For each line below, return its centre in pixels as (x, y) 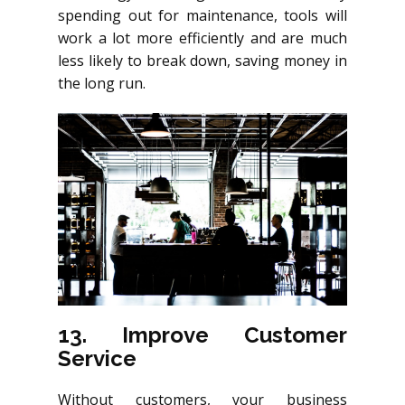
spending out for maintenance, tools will (202, 15)
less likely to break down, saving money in (202, 60)
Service (97, 358)
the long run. (102, 83)
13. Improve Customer (202, 334)
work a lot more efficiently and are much (202, 38)
